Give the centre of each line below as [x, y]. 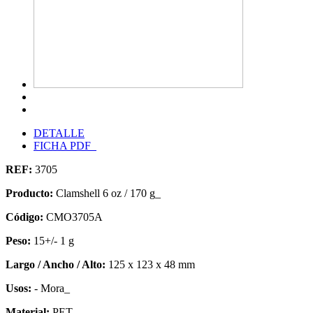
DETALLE [59, 133]
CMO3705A [74, 217]
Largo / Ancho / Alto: [56, 265]
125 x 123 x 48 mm [152, 265]
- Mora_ [52, 289]
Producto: [29, 194]
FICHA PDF [65, 146]
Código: [24, 217]
